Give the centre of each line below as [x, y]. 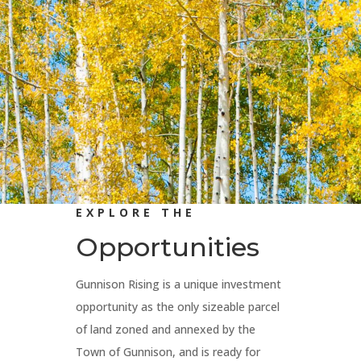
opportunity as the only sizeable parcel [178, 306]
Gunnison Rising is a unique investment [179, 284]
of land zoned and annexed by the [166, 329]
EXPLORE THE [136, 212]
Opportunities [168, 247]
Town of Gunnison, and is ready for [168, 351]
